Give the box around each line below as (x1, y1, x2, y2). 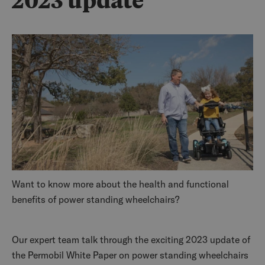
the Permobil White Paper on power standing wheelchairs (12, 248, 248, 261)
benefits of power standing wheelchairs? (12, 193, 179, 205)
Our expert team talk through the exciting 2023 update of (12, 233, 250, 245)
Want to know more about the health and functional (12, 177, 229, 190)
